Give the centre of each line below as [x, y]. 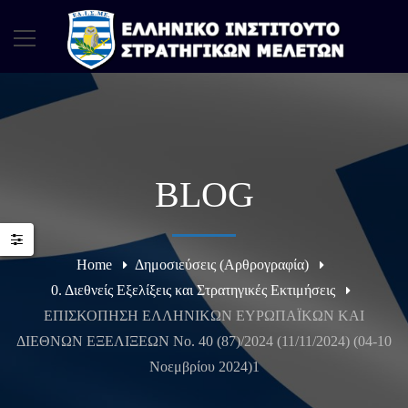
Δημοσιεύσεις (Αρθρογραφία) [222, 265]
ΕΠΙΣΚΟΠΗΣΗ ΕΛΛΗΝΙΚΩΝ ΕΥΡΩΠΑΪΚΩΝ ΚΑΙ [204, 316]
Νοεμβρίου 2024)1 [204, 367]
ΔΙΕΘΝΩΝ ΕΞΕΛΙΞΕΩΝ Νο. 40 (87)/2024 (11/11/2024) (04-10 [204, 341]
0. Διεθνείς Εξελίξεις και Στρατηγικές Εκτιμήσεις [193, 290]
